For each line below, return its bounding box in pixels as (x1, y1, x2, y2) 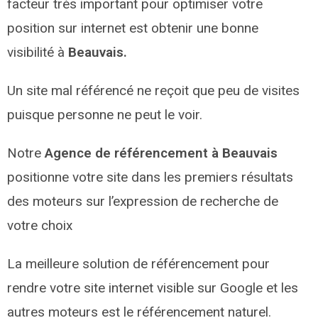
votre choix (7, 216, 72, 234)
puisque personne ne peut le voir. (7, 106, 202, 123)
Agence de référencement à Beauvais (45, 144, 278, 161)
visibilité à (7, 43, 68, 60)
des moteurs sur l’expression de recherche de (7, 192, 278, 209)
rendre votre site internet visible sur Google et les (7, 279, 298, 296)
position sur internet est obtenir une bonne (7, 19, 258, 36)
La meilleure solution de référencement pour (7, 255, 270, 272)
